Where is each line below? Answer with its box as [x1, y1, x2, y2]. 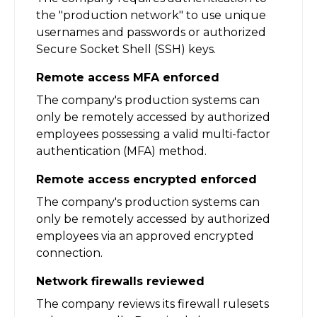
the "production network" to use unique [36, 8, 266, 22]
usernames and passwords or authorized [36, 25, 266, 39]
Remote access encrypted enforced [36, 172, 257, 186]
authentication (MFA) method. [36, 144, 207, 158]
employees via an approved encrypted [36, 229, 254, 243]
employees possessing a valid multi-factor [36, 127, 270, 141]
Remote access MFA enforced [36, 70, 219, 84]
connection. [36, 246, 103, 260]
